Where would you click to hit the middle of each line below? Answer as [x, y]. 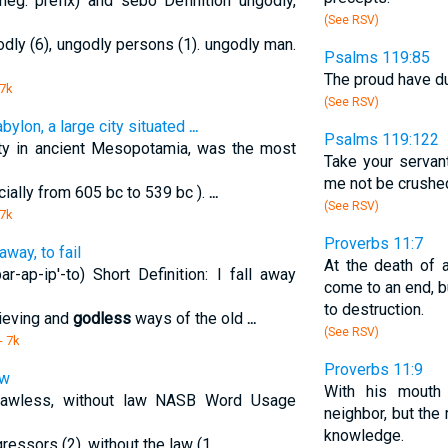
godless [101, 318]
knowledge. [363, 435]
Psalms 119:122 [381, 139]
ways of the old [188, 318]
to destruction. [373, 309]
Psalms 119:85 [376, 57]
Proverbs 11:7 [373, 243]
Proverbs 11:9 [373, 369]
